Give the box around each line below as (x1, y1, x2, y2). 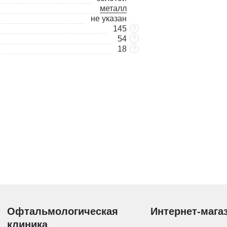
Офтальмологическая (7, 206, 118, 217)
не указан (90, 14, 127, 23)
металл (99, 4, 127, 13)
